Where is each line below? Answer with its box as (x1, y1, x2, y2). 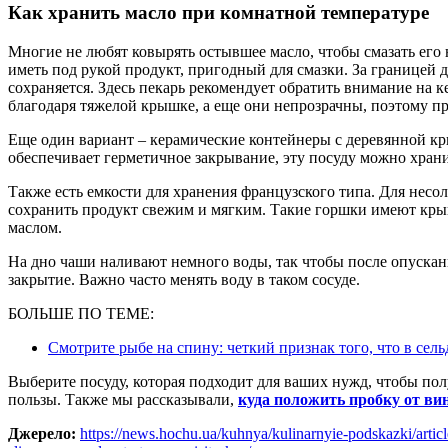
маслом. (8, 218, 62, 236)
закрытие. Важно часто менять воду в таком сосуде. (8, 270, 360, 288)
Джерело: (8, 424, 76, 442)
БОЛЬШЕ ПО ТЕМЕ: (8, 304, 154, 322)
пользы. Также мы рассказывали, (8, 390, 238, 408)
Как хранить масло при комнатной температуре (8, 2, 429, 24)
